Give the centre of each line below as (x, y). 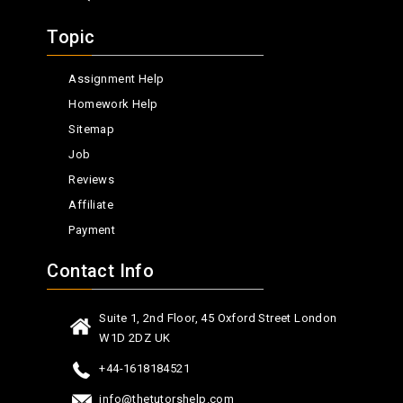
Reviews (92, 179)
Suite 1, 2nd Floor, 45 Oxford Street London (218, 318)
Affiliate (91, 205)
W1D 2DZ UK (135, 338)
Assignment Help (116, 79)
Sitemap (92, 129)
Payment (92, 230)
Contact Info (101, 271)
